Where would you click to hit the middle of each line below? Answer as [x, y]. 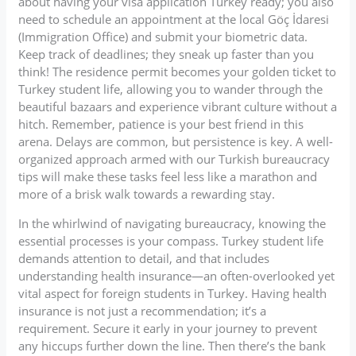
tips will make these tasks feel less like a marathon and [168, 176]
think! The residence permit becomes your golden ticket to [178, 71]
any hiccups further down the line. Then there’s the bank [172, 345]
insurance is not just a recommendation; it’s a [143, 310]
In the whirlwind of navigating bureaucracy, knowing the [172, 223]
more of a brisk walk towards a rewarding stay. [147, 193]
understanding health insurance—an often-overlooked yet [177, 275]
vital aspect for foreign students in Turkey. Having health [173, 293]
